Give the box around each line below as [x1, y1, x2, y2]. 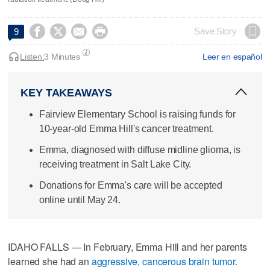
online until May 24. [39, 195, 121, 206]
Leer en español [202, 51, 262, 61]
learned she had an [8, 254, 92, 268]
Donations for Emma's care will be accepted [39, 180, 222, 191]
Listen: [20, 51, 45, 61]
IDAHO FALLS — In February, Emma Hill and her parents [8, 239, 248, 254]
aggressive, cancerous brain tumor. [91, 254, 237, 268]
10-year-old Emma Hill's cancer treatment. [39, 123, 214, 134]
